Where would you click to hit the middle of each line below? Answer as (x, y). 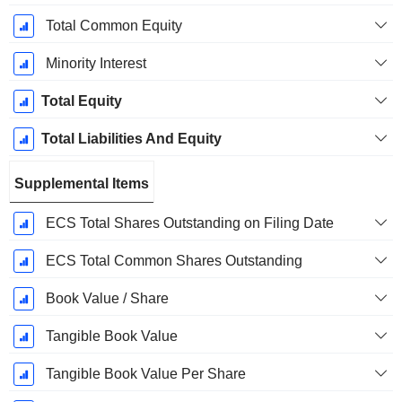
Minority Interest (96, 64)
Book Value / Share (107, 299)
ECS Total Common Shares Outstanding (174, 261)
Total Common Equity (114, 26)
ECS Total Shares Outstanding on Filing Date (189, 223)
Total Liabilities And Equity (131, 139)
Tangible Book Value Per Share (145, 374)
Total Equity (81, 101)
